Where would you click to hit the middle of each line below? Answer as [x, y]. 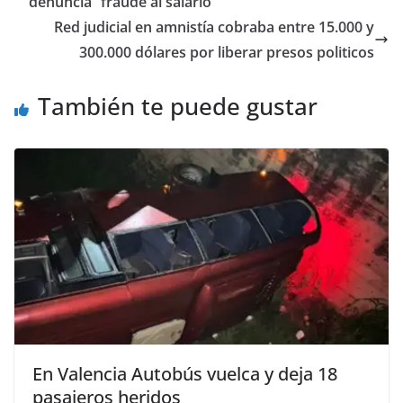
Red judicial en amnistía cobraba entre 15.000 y [214, 27]
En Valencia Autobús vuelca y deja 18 [185, 374]
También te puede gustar [178, 106]
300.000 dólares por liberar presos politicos [227, 52]
